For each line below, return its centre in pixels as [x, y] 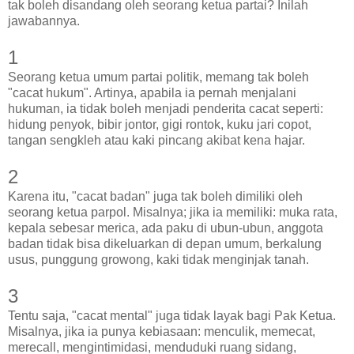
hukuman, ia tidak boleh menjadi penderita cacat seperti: [166, 108]
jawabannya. [44, 21]
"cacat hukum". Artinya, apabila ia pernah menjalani [152, 92]
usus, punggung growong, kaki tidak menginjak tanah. [158, 259]
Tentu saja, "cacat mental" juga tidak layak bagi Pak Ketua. [172, 315]
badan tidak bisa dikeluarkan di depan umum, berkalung [165, 243]
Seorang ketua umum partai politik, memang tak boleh [158, 77]
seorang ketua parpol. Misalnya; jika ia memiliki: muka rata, [173, 212]
